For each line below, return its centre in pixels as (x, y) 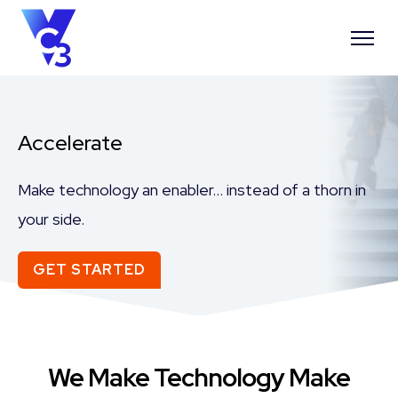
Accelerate (70, 143)
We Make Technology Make (199, 378)
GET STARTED (89, 270)
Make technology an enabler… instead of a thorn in (192, 190)
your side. (51, 219)
